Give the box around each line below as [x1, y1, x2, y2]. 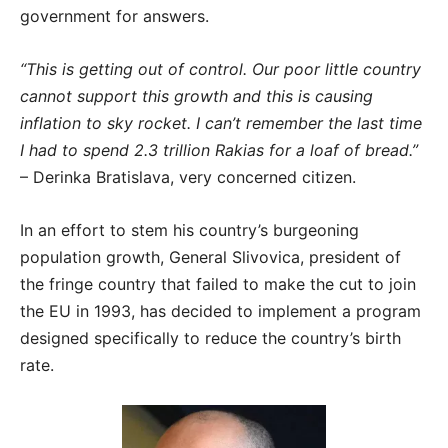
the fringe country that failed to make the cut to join [20, 274, 416, 295]
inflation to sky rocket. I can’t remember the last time [20, 113, 422, 134]
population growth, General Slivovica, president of [20, 247, 401, 268]
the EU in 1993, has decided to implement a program [20, 301, 421, 322]
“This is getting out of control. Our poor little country [20, 59, 421, 80]
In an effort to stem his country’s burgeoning [20, 220, 359, 241]
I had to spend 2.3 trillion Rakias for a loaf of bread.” [20, 140, 418, 161]
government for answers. [20, 6, 209, 27]
